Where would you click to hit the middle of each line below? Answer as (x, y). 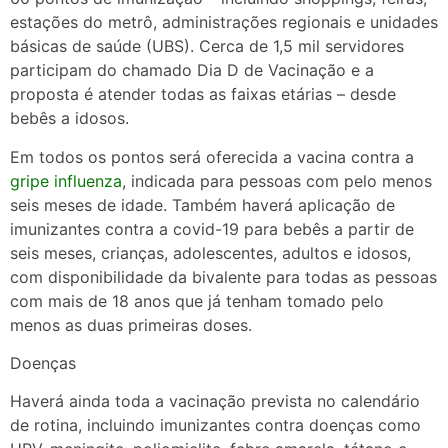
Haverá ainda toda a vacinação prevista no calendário (215, 401)
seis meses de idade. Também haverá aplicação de (202, 204)
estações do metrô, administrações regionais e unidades (224, 22)
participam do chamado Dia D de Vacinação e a (192, 70)
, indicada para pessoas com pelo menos (277, 180)
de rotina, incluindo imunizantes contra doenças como (215, 425)
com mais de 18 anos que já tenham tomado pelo (197, 300)
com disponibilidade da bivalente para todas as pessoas (223, 276)
